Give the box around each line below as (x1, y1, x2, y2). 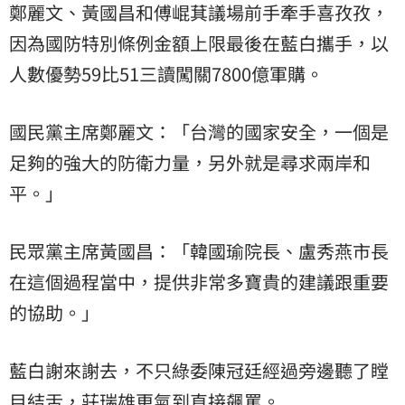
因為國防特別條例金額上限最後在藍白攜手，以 (9, 29, 389, 56)
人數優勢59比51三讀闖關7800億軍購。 (9, 60, 324, 87)
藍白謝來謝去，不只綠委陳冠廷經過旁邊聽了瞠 (9, 356, 389, 383)
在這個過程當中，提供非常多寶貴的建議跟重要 (9, 268, 389, 295)
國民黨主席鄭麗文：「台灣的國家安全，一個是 (9, 118, 389, 145)
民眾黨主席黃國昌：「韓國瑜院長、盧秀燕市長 (9, 237, 389, 264)
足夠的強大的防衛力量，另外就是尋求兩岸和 (9, 148, 371, 175)
